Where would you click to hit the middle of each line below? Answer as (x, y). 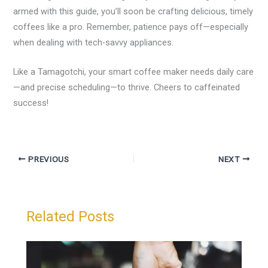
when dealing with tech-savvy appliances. (94, 42)
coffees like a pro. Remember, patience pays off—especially (131, 27)
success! (31, 103)
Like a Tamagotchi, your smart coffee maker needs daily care (134, 72)
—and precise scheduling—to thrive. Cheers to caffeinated (127, 88)
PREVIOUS (48, 159)
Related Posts (71, 217)
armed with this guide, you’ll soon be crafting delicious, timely (133, 11)
